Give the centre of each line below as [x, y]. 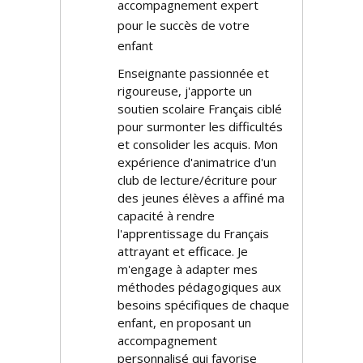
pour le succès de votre [184, 25]
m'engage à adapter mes [188, 269]
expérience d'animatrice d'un [197, 162]
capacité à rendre [166, 216]
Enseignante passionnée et [193, 73]
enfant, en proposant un [184, 322]
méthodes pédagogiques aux [199, 287]
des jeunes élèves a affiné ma [201, 198]
